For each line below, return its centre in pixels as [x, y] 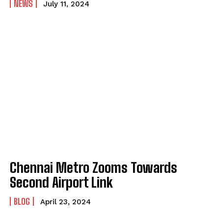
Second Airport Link [61, 182]
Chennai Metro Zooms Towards [94, 168]
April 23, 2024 [66, 202]
